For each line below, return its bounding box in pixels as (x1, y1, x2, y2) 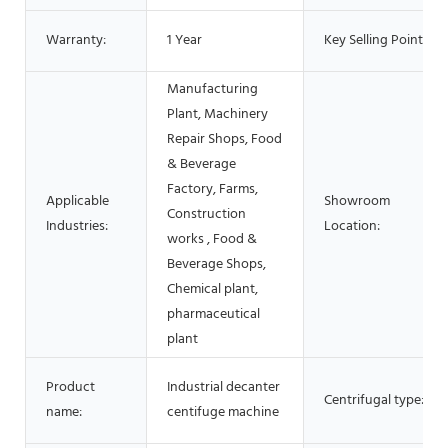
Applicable (46, 189, 109, 213)
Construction (167, 202, 246, 226)
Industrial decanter (167, 375, 280, 399)
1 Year (167, 28, 202, 52)
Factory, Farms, (167, 177, 258, 201)
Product (46, 375, 95, 399)
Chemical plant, (167, 277, 258, 301)
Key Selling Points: (324, 28, 432, 52)
